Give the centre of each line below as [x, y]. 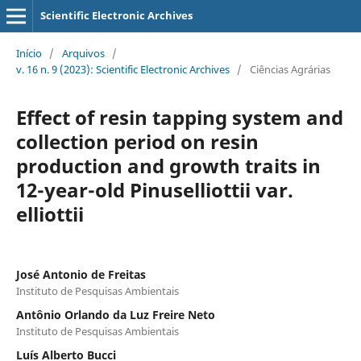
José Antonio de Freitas [81, 274]
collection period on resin [137, 141]
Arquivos [83, 53]
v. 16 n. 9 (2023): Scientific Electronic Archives [122, 69]
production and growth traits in [168, 165]
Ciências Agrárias [290, 69]
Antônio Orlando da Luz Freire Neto [115, 314]
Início [29, 53]
